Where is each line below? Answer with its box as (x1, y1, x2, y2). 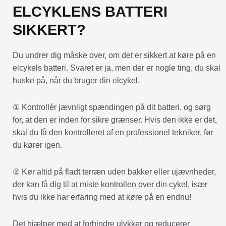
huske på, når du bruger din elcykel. (13, 76, 140, 85)
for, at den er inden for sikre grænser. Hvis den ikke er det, (13, 115, 217, 124)
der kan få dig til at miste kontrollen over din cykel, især (13, 180, 207, 189)
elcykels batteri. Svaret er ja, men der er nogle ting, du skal (13, 63, 220, 72)
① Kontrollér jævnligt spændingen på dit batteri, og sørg (13, 102, 211, 111)
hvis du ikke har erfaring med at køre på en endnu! (13, 192, 191, 201)
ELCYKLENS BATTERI (13, 3, 167, 20)
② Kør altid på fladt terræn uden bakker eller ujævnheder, (13, 167, 216, 176)
